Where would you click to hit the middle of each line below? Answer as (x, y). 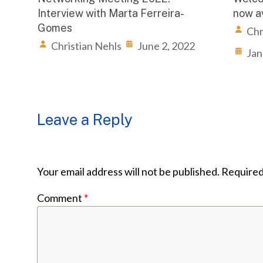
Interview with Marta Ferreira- (111, 13)
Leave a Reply (85, 119)
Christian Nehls (87, 46)
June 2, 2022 (166, 46)
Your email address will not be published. (128, 172)
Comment (60, 198)
